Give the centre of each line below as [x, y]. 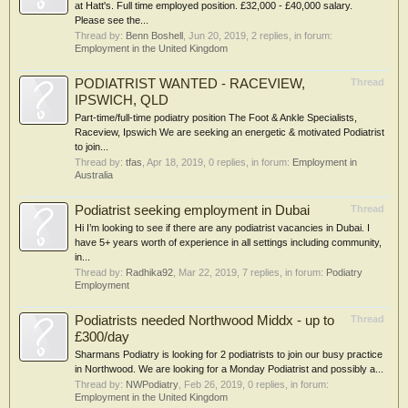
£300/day [102, 337]
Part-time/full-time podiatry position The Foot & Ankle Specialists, [216, 117]
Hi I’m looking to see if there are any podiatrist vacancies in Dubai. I [222, 228]
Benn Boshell [154, 36]
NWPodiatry [152, 384]
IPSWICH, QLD [122, 100]
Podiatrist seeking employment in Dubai [192, 210]
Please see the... [112, 20]
